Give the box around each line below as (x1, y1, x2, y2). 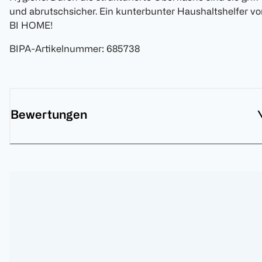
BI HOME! (9, 20, 53, 31)
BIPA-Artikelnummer (9, 43, 102, 54)
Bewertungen (11, 108, 87, 122)
